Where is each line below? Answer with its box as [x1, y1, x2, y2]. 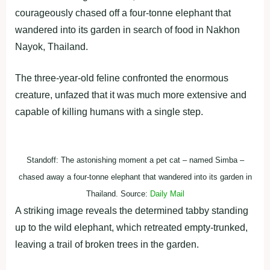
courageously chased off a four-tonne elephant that [15, 8, 231, 18]
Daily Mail [149, 189, 184, 198]
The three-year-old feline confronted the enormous [15, 73, 228, 83]
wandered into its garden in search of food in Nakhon [15, 25, 240, 35]
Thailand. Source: [86, 189, 150, 198]
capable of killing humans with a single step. [15, 107, 203, 117]
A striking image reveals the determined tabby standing [15, 206, 248, 216]
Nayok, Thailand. [15, 42, 88, 52]
